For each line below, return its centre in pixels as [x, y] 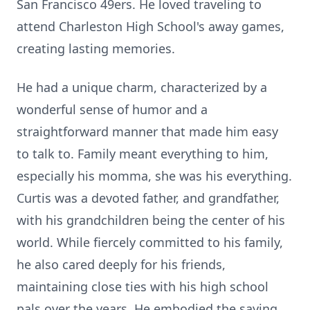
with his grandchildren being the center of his [151, 220]
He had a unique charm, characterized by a [142, 87]
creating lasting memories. [96, 48]
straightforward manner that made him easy [147, 131]
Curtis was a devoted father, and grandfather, [148, 198]
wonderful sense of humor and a [112, 109]
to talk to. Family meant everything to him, [143, 154]
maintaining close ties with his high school [143, 286]
